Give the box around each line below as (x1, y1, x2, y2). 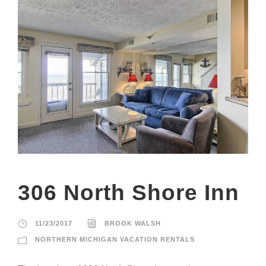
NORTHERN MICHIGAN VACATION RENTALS (35, 235, 195, 243)
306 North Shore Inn (18, 180, 239, 205)
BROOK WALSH (104, 219, 161, 227)
